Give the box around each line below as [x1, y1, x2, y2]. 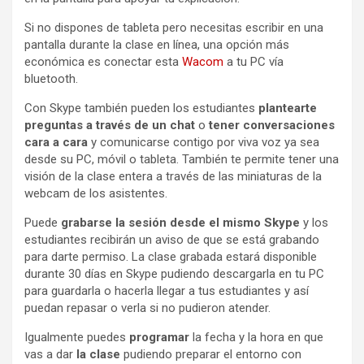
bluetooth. [24, 71, 78, 86]
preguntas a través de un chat [24, 117, 195, 132]
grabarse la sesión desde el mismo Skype [61, 214, 300, 230]
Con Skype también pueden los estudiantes [24, 100, 258, 115]
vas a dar [24, 346, 76, 362]
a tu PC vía [223, 54, 284, 69]
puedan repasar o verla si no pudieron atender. [24, 300, 271, 315]
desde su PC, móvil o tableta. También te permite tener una [24, 151, 339, 167]
